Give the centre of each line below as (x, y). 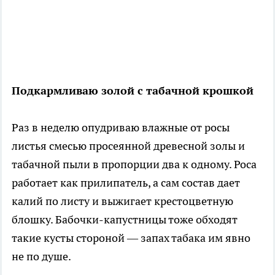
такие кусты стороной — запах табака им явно (131, 238)
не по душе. (41, 256)
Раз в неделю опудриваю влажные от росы (121, 127)
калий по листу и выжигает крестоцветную (122, 201)
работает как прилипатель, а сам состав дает (126, 182)
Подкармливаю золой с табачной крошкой (133, 90)
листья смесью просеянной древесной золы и (128, 145)
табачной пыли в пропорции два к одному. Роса (134, 164)
